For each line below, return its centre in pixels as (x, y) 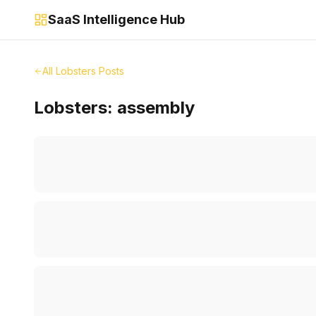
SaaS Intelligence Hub (116, 19)
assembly (156, 108)
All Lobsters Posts (83, 71)
